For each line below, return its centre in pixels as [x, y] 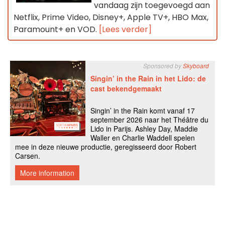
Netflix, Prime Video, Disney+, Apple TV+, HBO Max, [111, 17]
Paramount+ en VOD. [56, 29]
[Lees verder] [125, 29]
